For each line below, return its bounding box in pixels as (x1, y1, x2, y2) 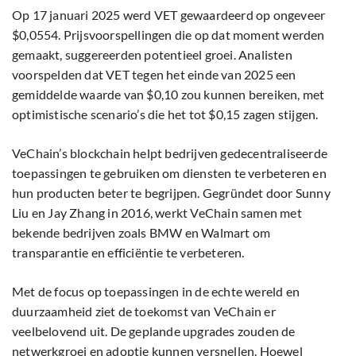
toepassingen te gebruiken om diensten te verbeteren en (12, 165, 327, 181)
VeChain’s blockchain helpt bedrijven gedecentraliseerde (12, 145, 328, 161)
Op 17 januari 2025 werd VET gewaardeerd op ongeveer (12, 7, 326, 23)
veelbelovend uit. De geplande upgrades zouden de (12, 323, 296, 339)
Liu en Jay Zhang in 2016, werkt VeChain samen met (12, 205, 302, 221)
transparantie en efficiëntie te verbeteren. (12, 245, 245, 261)
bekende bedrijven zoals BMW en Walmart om (12, 225, 271, 241)
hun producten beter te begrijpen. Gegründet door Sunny (12, 185, 331, 201)
